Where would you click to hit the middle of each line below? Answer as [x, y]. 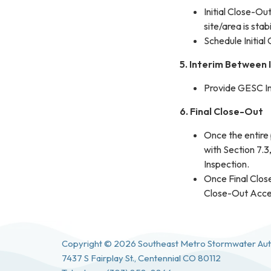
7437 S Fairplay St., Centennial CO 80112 [141, 258]
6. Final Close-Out [221, 111]
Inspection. [227, 164]
